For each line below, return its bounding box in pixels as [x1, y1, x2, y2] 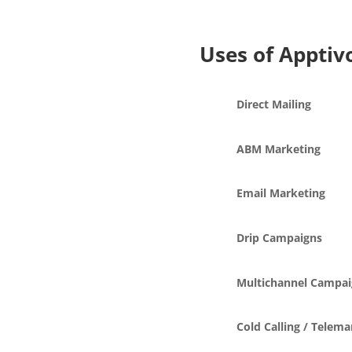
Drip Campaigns [236, 229, 322, 245]
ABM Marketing [236, 141, 321, 156]
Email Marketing [236, 185, 325, 201]
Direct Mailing [236, 97, 311, 112]
